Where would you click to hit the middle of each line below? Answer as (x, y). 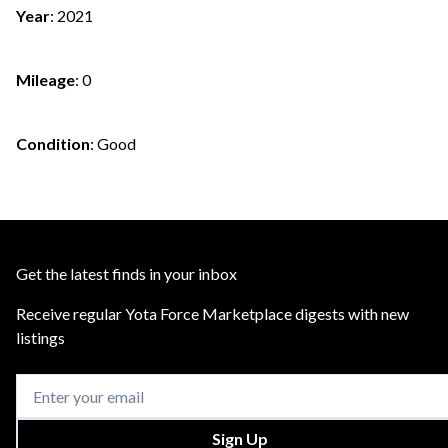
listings (40, 337)
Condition (53, 143)
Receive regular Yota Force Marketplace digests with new (212, 313)
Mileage (45, 79)
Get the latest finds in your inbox (126, 273)
